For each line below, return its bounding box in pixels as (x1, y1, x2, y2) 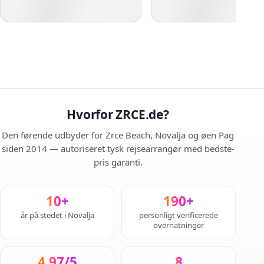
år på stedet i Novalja (20, 210, 94, 221)
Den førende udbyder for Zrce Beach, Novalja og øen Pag (2, 129, 234, 141)
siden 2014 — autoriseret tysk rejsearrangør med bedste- (1, 143, 235, 155)
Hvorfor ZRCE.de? (67, 106, 169, 123)
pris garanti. (93, 156, 143, 169)
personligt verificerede (139, 210, 218, 221)
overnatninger (153, 220, 204, 231)
